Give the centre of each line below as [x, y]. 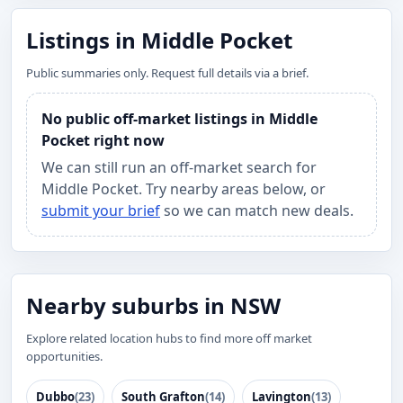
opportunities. [64, 356]
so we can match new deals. [257, 210]
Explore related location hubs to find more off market [169, 338]
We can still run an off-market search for [179, 167]
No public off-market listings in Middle [179, 119]
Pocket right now [103, 140]
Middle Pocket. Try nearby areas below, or [184, 189]
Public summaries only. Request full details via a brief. [167, 73]
